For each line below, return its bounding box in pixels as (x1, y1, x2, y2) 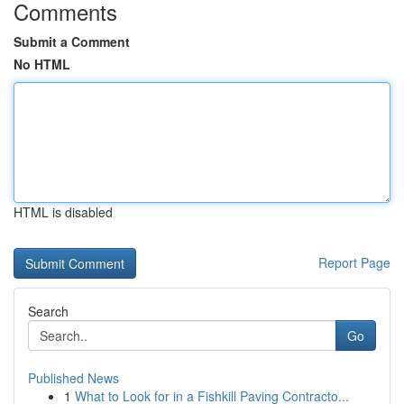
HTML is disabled (14, 203, 113, 221)
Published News (28, 369, 119, 387)
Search (28, 302, 69, 320)
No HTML (14, 55, 70, 73)
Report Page (318, 253, 390, 271)
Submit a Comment (14, 32, 130, 50)
